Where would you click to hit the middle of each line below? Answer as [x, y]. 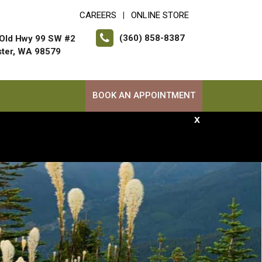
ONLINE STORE [160, 15]
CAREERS [98, 15]
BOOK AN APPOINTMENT [144, 95]
